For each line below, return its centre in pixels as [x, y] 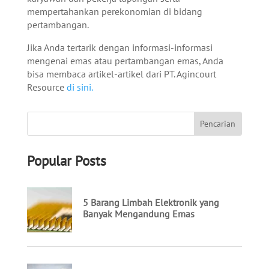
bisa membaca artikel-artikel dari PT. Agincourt [121, 74]
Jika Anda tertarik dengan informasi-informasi [119, 47]
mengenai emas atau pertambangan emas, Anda [125, 60]
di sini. [80, 87]
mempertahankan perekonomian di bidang [114, 11]
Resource [47, 87]
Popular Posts [66, 160]
